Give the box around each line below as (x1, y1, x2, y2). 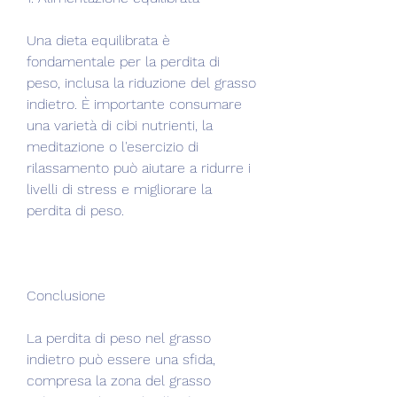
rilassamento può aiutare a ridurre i (27, 159, 251, 176)
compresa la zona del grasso (27, 371, 211, 389)
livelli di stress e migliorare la (27, 180, 212, 198)
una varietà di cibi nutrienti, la (27, 116, 213, 134)
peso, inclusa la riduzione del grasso (27, 74, 256, 91)
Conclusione (27, 286, 105, 304)
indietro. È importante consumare (27, 95, 242, 113)
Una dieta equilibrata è (27, 31, 170, 49)
